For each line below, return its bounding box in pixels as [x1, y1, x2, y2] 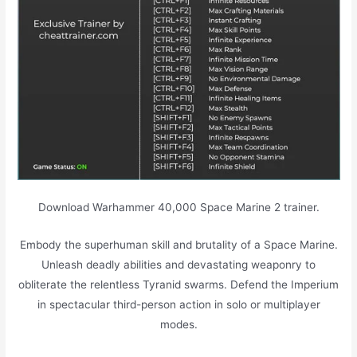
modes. [159, 317, 198, 331]
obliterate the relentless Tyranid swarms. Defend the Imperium [18, 277, 339, 291]
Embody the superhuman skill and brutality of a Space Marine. [19, 237, 338, 251]
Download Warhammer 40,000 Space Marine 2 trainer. [37, 200, 320, 214]
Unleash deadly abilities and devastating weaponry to [41, 257, 316, 271]
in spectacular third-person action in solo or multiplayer [37, 297, 320, 311]
